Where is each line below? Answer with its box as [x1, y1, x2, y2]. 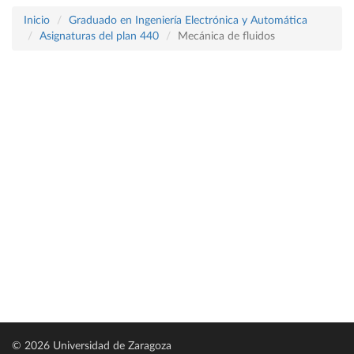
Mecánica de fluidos [178, 31, 275, 42]
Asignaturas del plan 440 [40, 31, 159, 42]
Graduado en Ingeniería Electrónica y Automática [69, 15, 307, 26]
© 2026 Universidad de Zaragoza [12, 341, 171, 352]
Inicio [24, 15, 50, 26]
